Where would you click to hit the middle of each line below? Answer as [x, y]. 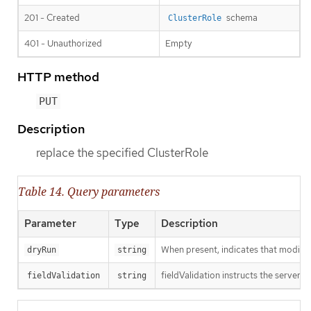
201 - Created [52, 17]
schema [241, 17]
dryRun [42, 250]
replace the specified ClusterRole [122, 152]
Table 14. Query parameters [89, 192]
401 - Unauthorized [63, 43]
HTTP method [58, 76]
